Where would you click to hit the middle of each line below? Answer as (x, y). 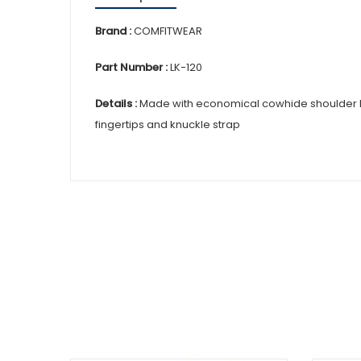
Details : (116, 103)
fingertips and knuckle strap (168, 124)
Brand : (113, 31)
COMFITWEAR (167, 31)
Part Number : (131, 67)
